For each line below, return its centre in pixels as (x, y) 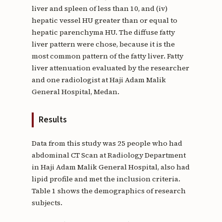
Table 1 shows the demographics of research (109, 191)
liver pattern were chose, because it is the (103, 44)
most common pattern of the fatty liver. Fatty (107, 56)
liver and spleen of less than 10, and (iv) (99, 8)
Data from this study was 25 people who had (107, 143)
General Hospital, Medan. (75, 91)
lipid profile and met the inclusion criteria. (106, 179)
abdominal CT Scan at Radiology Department (109, 155)
